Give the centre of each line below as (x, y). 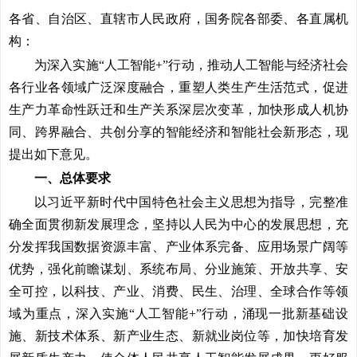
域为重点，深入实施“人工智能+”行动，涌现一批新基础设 (178, 314)
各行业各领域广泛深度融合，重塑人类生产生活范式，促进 (178, 87)
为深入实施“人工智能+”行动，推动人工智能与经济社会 (191, 65)
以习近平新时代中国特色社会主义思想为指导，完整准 (191, 202)
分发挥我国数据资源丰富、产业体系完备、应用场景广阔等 (178, 247)
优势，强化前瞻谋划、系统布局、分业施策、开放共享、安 (178, 269)
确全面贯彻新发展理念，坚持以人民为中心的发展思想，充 (178, 224)
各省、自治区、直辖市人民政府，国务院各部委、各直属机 (178, 19)
